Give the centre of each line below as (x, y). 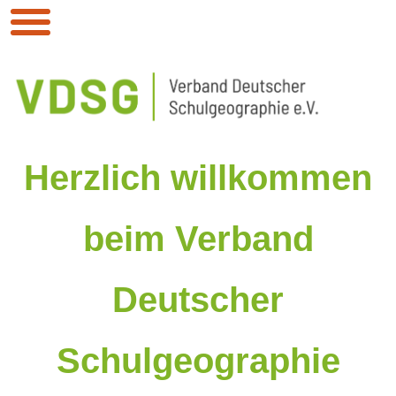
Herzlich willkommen (198, 177)
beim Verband (198, 238)
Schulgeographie (198, 360)
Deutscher (198, 299)
